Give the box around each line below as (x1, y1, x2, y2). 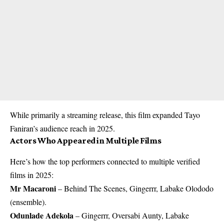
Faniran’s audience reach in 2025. (10, 122, 115, 133)
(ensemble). (10, 196, 46, 207)
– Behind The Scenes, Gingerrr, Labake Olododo (56, 182, 213, 193)
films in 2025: (10, 169, 53, 180)
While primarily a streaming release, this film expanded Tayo (10, 109, 200, 120)
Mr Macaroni (10, 182, 56, 194)
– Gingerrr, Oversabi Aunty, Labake (73, 209, 189, 220)
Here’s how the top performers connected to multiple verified (10, 155, 200, 166)
